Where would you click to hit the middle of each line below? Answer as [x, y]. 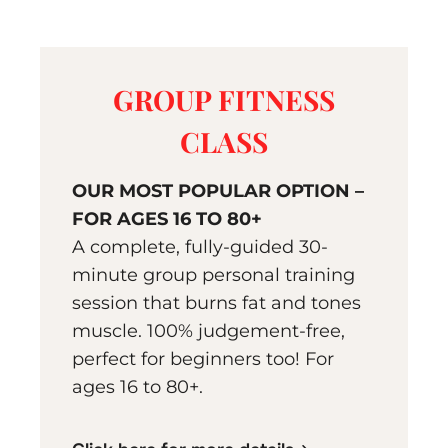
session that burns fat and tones [216, 303]
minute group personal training [213, 275]
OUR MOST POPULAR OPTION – [218, 191]
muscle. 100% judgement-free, [208, 331]
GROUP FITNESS [224, 100]
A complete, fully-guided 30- [200, 247]
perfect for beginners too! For [203, 359]
